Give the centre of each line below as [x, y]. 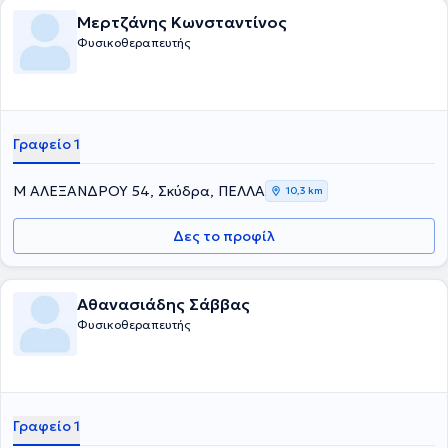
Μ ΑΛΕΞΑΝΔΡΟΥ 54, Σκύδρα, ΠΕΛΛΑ [139, 191]
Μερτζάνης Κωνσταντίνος [182, 22]
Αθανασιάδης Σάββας [163, 304]
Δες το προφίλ [224, 236]
